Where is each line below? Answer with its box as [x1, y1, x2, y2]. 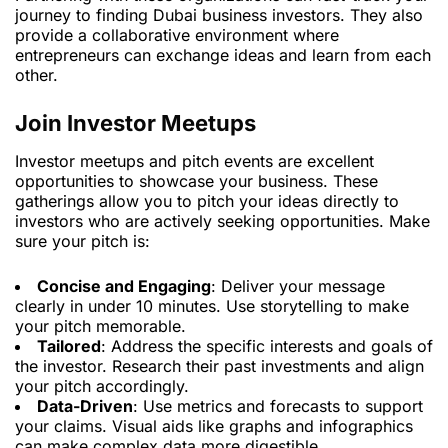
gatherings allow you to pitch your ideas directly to [15, 191, 399, 212]
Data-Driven [37, 396, 133, 417]
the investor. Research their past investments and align [15, 356, 424, 377]
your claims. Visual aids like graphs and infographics [15, 416, 413, 437]
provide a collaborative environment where [15, 25, 339, 46]
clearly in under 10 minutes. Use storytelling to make [15, 296, 409, 317]
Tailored [37, 336, 101, 357]
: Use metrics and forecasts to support [133, 396, 423, 417]
